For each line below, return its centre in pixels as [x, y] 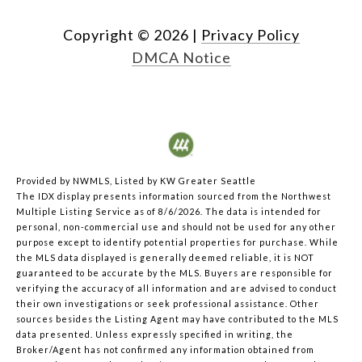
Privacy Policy [250, 34]
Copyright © [106, 34]
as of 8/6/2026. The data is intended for [227, 211]
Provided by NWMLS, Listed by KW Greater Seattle [136, 180]
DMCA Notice [181, 57]
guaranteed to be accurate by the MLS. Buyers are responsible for [175, 272]
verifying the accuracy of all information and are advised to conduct [177, 288]
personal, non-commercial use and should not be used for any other [176, 226]
